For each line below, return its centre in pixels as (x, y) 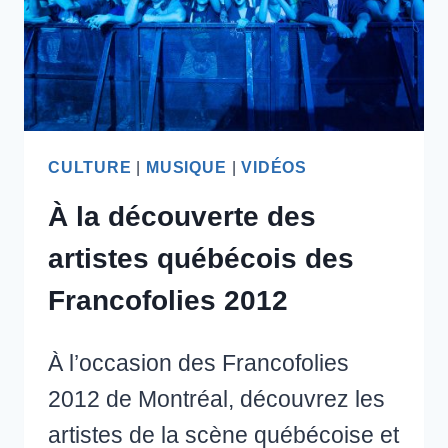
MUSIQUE (186, 166)
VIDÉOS (274, 166)
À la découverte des (182, 216)
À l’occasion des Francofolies (198, 362)
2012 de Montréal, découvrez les (216, 398)
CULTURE (90, 166)
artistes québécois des (201, 258)
